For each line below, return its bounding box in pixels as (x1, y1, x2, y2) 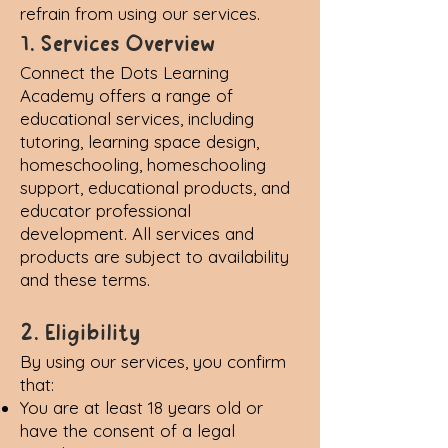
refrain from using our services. (20, 3, 260, 24)
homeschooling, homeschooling (20, 154, 266, 175)
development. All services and (20, 223, 254, 244)
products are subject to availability (20, 246, 289, 267)
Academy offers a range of (20, 85, 233, 106)
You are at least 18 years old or (20, 397, 263, 418)
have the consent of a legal (20, 420, 235, 441)
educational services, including (20, 108, 254, 129)
